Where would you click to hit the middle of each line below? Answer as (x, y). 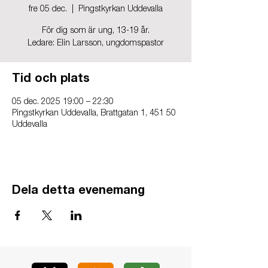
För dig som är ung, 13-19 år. (96, 31)
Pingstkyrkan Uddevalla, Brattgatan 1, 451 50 (94, 114)
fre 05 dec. (48, 10)
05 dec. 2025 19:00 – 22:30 (63, 102)
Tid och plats (51, 80)
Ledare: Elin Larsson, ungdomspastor (96, 44)
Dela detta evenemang (78, 191)
